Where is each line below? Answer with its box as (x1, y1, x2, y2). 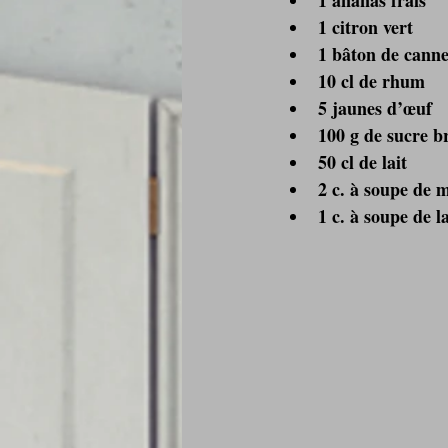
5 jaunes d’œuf (318, 94, 432, 121)
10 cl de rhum (318, 67, 425, 94)
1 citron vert (318, 13, 413, 40)
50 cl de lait (318, 148, 407, 175)
